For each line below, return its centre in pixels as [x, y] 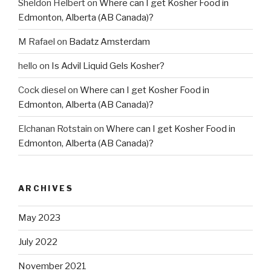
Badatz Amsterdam [109, 41]
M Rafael [37, 41]
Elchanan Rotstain [55, 129]
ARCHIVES [46, 188]
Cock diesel [42, 90]
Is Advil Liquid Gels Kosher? [108, 66]
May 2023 [39, 218]
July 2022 [38, 242]
